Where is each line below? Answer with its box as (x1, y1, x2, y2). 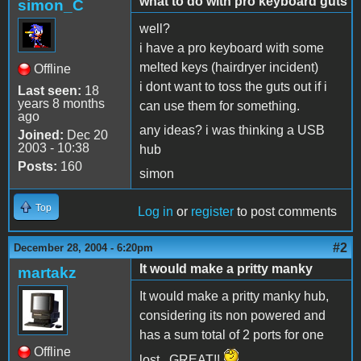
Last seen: (18, 83, 81, 98)
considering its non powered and (139, 308, 326, 322)
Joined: (18, 127, 64, 142)
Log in (138, 204, 173, 218)
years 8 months (18, 96, 105, 110)
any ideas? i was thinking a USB (139, 122, 325, 137)
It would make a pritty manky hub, (139, 288, 329, 303)
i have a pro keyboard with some (139, 40, 324, 55)
